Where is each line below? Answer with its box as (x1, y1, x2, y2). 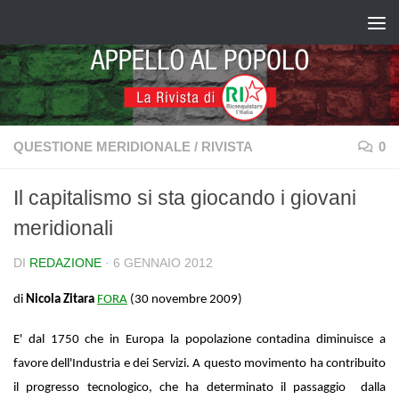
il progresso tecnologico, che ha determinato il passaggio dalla (13, 380, 386, 395)
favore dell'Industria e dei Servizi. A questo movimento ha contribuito (13, 356, 386, 370)
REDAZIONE (29, 256, 102, 270)
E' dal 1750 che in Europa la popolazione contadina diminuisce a (13, 332, 386, 346)
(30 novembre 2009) (127, 292, 242, 306)
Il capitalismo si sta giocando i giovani (13, 186, 356, 209)
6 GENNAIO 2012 (113, 256, 213, 270)
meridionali (13, 216, 113, 240)
